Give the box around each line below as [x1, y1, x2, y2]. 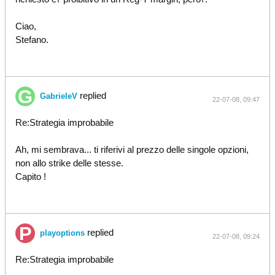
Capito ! [15, 171, 46, 182]
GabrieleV [40, 91, 77, 101]
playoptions [40, 228, 85, 238]
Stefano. [15, 34, 48, 45]
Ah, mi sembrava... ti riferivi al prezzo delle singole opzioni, [15, 144, 249, 155]
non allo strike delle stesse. [15, 158, 123, 168]
